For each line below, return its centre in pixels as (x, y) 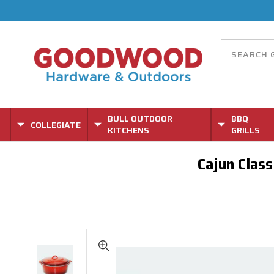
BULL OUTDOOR (140, 119)
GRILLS (245, 130)
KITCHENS (128, 130)
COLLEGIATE (56, 124)
